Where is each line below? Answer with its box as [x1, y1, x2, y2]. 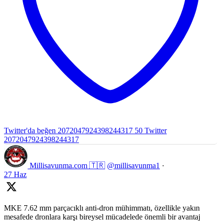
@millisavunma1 [107, 161, 160, 170]
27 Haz [4, 170, 27, 179]
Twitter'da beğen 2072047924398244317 [4, 126, 133, 135]
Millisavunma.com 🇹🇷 [30, 161, 105, 170]
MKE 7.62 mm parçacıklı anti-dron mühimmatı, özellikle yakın [4, 204, 200, 213]
